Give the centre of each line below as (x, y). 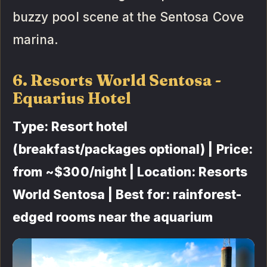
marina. (36, 40)
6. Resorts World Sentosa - (117, 81)
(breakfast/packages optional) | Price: (133, 150)
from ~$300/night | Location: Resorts (130, 172)
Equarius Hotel (72, 99)
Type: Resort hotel (70, 127)
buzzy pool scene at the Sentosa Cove (128, 17)
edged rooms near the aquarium (113, 218)
